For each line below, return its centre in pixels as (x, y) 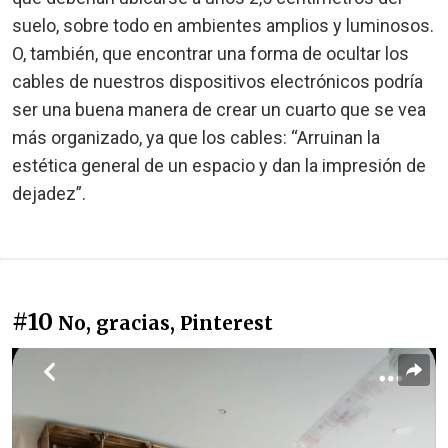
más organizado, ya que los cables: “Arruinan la (196, 138)
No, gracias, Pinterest (165, 323)
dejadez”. (49, 194)
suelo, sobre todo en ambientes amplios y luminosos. (223, 26)
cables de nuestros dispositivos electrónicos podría (217, 82)
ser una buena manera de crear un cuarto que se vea (219, 110)
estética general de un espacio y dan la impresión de (219, 166)
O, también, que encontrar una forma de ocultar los (210, 54)
